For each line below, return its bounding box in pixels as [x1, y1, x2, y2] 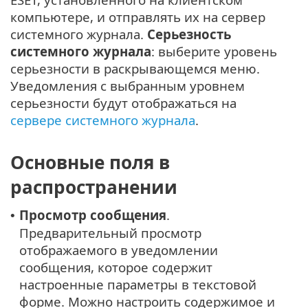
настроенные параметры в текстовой [19, 275, 256, 293]
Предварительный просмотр [19, 223, 201, 241]
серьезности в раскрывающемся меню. [10, 60, 260, 78]
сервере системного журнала [10, 111, 195, 129]
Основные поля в [10, 149, 170, 175]
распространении [10, 174, 177, 199]
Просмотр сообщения [19, 206, 166, 223]
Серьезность [147, 25, 231, 43]
